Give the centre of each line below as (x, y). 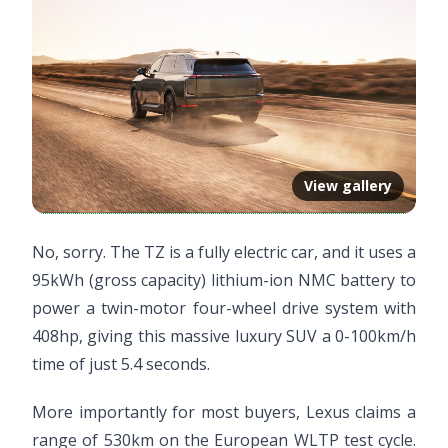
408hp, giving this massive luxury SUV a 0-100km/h (224, 335)
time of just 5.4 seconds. (121, 363)
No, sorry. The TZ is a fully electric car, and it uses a (224, 251)
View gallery (348, 185)
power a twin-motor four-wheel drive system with (224, 307)
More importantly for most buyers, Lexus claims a (224, 411)
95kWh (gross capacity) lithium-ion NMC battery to (224, 279)
